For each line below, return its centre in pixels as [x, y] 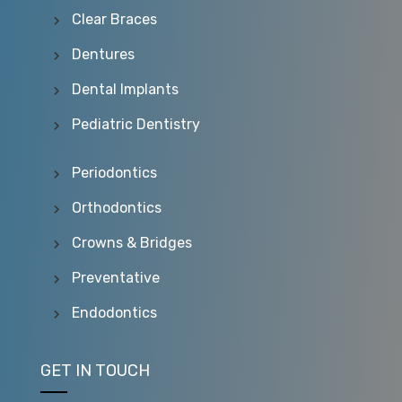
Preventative [116, 277]
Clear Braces [114, 19]
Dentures [103, 54]
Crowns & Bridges [132, 242]
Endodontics [114, 312]
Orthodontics [117, 207]
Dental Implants [125, 89]
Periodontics [114, 172]
